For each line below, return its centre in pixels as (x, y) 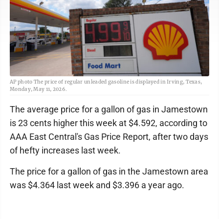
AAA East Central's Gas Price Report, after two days (109, 137)
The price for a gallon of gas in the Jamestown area (109, 171)
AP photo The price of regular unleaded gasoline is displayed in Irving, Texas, (106, 82)
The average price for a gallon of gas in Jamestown (109, 109)
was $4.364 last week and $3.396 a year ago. (97, 185)
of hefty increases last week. (65, 150)
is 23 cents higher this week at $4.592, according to (109, 123)
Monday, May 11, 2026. (39, 89)
